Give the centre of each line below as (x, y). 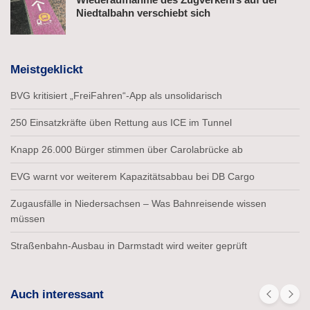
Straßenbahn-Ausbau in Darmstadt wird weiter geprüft (129, 245)
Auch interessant (57, 294)
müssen (28, 218)
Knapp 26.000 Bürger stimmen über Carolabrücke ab (127, 149)
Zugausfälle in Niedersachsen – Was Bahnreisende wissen (138, 203)
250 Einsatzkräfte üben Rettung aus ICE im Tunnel (121, 122)
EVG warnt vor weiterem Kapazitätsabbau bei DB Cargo (133, 176)
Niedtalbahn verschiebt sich (143, 12)
